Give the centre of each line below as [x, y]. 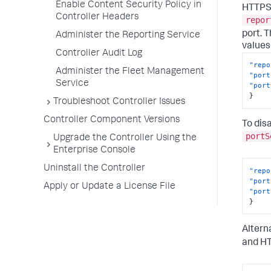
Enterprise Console [94, 151]
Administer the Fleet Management [130, 72]
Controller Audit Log [99, 54]
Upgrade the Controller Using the [125, 139]
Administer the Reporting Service [128, 36]
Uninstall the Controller [94, 169]
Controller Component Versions [112, 120]
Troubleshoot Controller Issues [119, 102]
